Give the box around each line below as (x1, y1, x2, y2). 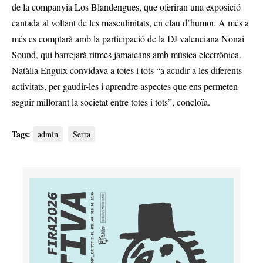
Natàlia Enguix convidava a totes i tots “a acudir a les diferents (12, 63, 242, 76)
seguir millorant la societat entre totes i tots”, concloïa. (12, 95, 210, 108)
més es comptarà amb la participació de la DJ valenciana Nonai (12, 32, 244, 45)
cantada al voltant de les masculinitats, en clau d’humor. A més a (12, 16, 249, 29)
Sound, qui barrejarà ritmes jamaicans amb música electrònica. (12, 48, 241, 60)
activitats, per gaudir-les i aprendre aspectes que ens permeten (12, 79, 238, 92)
